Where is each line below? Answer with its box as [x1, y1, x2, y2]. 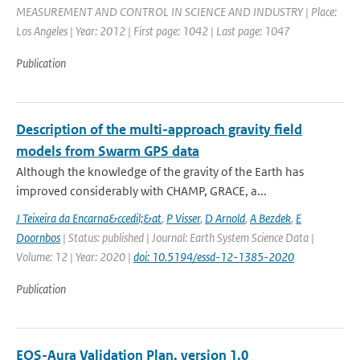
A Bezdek [250, 211, 291, 226]
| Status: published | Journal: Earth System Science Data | [60, 230, 314, 245]
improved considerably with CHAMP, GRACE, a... [16, 183, 267, 198]
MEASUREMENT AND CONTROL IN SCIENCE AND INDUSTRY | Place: [16, 4, 337, 19]
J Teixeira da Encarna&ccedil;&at [16, 211, 162, 226]
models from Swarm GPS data [16, 142, 199, 160]
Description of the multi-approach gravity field [16, 121, 302, 138]
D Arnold [205, 211, 245, 226]
